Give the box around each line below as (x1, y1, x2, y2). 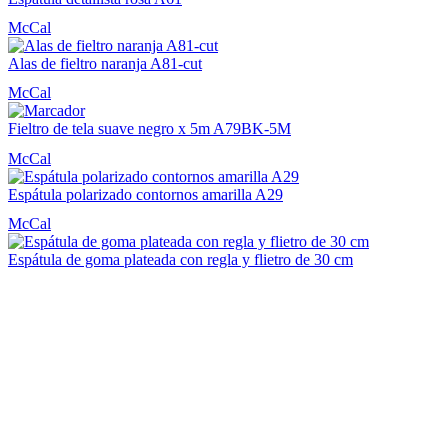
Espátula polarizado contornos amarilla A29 (8, 185, 283, 203)
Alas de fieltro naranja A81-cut (8, 55, 202, 73)
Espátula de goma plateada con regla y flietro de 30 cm (8, 250, 353, 268)
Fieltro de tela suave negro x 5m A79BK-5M (8, 120, 291, 138)
